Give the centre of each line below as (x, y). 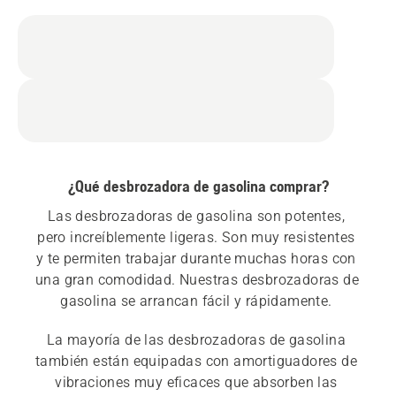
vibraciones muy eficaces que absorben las (196, 383)
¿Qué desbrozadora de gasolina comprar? (198, 187)
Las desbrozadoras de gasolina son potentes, (196, 217)
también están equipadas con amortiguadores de (196, 362)
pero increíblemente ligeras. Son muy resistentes (196, 238)
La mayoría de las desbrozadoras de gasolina (196, 340)
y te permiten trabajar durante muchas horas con (196, 259)
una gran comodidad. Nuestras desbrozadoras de (197, 280)
